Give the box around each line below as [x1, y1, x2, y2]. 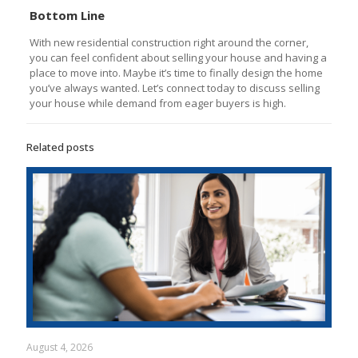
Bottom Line [29, 6, 105, 23]
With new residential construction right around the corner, [29, 34, 308, 50]
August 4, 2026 [26, 340, 93, 354]
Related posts [26, 139, 94, 154]
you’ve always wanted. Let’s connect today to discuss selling [29, 80, 320, 95]
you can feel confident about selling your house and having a [29, 50, 327, 65]
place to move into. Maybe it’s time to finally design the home [29, 65, 323, 80]
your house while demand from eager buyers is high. [29, 95, 286, 110]
